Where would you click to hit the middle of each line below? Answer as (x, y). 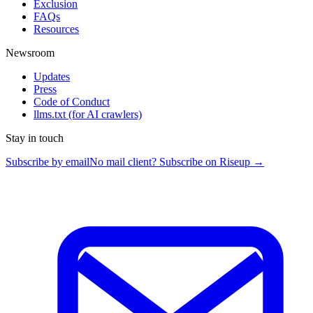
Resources (56, 29)
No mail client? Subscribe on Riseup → (177, 162)
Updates (52, 77)
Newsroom (30, 53)
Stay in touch (35, 138)
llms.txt (51, 115)
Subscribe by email (48, 162)
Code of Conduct (72, 102)
